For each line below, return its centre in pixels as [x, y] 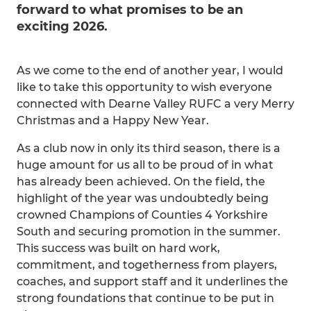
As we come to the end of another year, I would [150, 70]
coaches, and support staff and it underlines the [152, 281]
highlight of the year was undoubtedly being [143, 198]
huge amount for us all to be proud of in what [145, 165]
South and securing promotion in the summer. [149, 232]
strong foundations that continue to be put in [145, 298]
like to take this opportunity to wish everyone [144, 87]
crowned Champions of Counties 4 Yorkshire [142, 215]
